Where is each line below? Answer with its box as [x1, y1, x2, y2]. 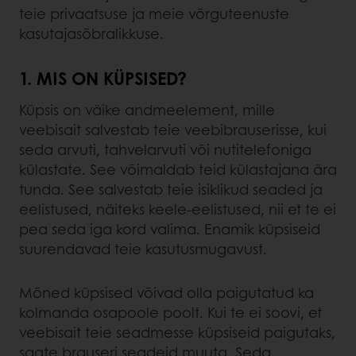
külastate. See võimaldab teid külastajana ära [19, 158, 337, 180]
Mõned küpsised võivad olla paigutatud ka [19, 281, 314, 303]
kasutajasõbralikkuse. [19, 22, 164, 44]
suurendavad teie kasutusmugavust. [19, 238, 267, 259]
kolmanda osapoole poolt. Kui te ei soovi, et [19, 301, 322, 323]
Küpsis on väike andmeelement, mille [19, 99, 275, 120]
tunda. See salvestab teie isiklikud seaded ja [19, 178, 323, 199]
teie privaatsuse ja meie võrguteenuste [19, 2, 289, 24]
